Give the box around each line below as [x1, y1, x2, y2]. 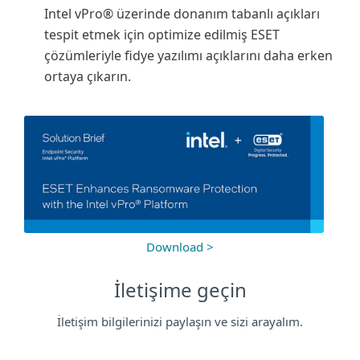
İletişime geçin [113, 276, 247, 304]
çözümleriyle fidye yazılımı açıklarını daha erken [44, 47, 333, 64]
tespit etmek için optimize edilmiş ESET [44, 26, 280, 43]
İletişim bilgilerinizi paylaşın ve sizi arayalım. [57, 313, 303, 330]
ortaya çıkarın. [44, 67, 131, 85]
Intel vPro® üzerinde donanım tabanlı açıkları [44, 5, 320, 22]
